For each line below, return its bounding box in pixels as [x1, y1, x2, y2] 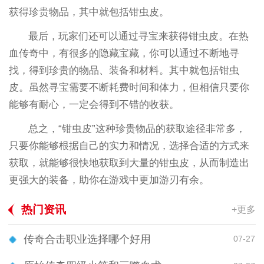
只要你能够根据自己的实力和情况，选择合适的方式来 [8, 140, 249, 152]
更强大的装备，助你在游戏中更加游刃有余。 [8, 174, 209, 186]
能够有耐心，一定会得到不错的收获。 [8, 99, 179, 111]
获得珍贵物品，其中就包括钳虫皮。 [8, 6, 169, 18]
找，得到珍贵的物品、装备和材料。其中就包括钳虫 [8, 65, 239, 77]
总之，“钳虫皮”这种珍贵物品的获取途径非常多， [28, 123, 246, 135]
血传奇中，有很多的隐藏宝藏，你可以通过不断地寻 [8, 48, 239, 60]
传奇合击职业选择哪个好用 [24, 233, 151, 245]
